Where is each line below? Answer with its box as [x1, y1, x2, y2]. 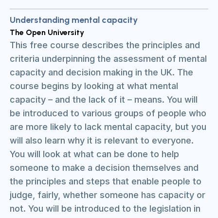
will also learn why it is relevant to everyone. [10, 135, 194, 145]
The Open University [10, 28, 84, 37]
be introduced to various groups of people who [10, 108, 206, 118]
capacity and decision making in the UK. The [10, 67, 193, 77]
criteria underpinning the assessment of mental [10, 54, 207, 64]
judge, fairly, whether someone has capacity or [10, 190, 205, 200]
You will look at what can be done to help [10, 149, 179, 159]
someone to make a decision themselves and [10, 163, 199, 173]
